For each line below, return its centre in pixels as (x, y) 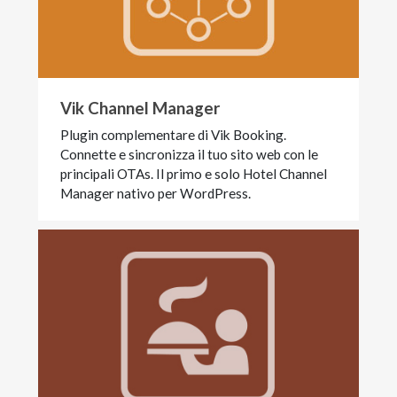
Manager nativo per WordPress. (156, 194)
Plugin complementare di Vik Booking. (174, 135)
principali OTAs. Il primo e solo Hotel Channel (194, 174)
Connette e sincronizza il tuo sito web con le (190, 155)
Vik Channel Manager (140, 109)
